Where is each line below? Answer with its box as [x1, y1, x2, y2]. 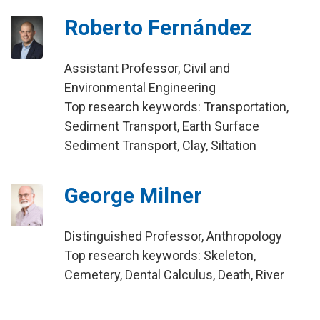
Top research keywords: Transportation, [64, 99, 289, 114]
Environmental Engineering [64, 80, 216, 95]
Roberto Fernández [64, 15, 251, 40]
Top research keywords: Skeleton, [64, 248, 256, 263]
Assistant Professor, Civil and [64, 61, 230, 76]
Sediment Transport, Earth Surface [64, 119, 259, 134]
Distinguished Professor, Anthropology [64, 229, 282, 244]
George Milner [64, 183, 202, 208]
